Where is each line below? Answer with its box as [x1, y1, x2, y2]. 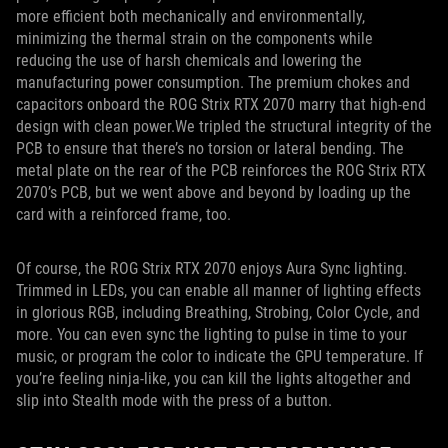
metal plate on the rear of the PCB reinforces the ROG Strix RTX [16, 161, 426, 181]
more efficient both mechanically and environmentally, [16, 7, 365, 27]
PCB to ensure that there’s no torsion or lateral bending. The [16, 139, 404, 159]
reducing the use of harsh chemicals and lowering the [16, 51, 362, 71]
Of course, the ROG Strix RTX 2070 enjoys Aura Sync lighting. [16, 259, 407, 279]
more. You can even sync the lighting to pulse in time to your [16, 325, 407, 345]
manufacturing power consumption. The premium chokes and [16, 73, 410, 93]
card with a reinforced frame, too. [16, 205, 231, 225]
